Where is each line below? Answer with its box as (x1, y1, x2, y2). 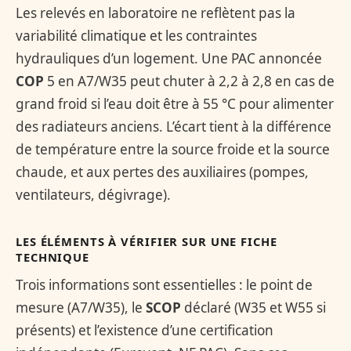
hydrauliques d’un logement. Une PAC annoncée (16, 49, 322, 67)
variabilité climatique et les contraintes (16, 26, 257, 45)
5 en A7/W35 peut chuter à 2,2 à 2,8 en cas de (44, 71, 335, 90)
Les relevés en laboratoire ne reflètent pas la (16, 3, 295, 22)
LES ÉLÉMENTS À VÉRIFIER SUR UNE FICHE (16, 233, 277, 249)
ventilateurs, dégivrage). (16, 185, 171, 204)
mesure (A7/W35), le (16, 298, 146, 317)
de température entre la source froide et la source (16, 139, 330, 158)
